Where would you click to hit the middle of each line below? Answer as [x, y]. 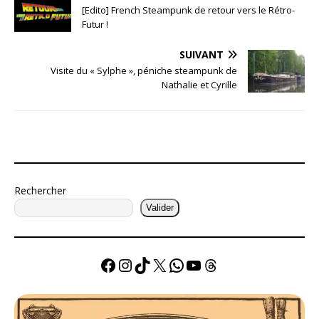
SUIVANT [202, 54]
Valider [160, 208]
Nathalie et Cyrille [199, 84]
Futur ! [95, 24]
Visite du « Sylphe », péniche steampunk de [144, 70]
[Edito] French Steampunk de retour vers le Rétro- [188, 10]
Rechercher [40, 190]
